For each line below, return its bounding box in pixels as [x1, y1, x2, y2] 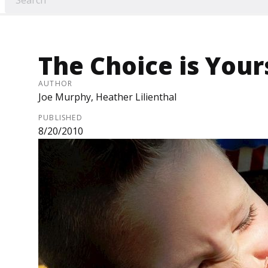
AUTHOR [38, 78, 73, 89]
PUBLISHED [38, 112, 83, 123]
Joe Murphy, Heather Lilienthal [38, 90, 176, 104]
